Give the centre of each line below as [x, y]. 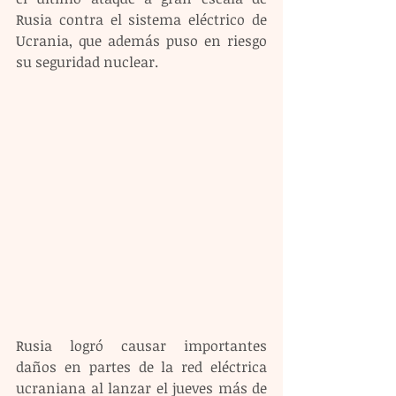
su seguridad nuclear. [87, 62]
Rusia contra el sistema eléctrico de [141, 19]
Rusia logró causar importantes [141, 346]
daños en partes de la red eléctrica [141, 367]
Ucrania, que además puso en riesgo [141, 41]
